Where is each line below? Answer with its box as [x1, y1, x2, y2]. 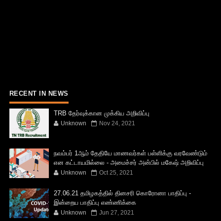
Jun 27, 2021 [99, 209, 134, 216]
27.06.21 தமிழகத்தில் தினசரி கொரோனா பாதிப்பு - [53, 189, 191, 197]
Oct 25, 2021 [99, 169, 133, 176]
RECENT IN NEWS [9, 89, 69, 97]
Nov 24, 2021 [99, 119, 135, 127]
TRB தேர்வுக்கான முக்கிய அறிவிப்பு [53, 109, 149, 117]
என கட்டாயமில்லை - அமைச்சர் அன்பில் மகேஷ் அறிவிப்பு [53, 158, 204, 166]
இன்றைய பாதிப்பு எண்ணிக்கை [53, 198, 136, 206]
